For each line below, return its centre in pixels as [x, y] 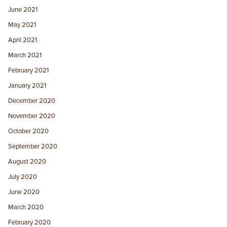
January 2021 [27, 85]
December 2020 [32, 101]
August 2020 [27, 161]
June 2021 [23, 9]
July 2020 [23, 177]
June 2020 [24, 192]
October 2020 [29, 131]
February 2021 [29, 70]
